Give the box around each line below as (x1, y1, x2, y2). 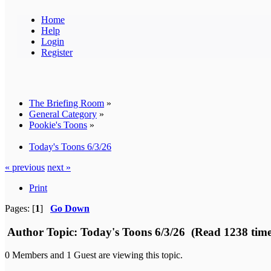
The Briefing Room (29, 97, 104, 108)
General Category (29, 108, 97, 119)
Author (7, 225, 44, 238)
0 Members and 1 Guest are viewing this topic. (5, 250, 183, 261)
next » (47, 162, 71, 172)
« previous (5, 162, 45, 172)
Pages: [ (5, 203, 35, 214)
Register (41, 47, 73, 57)
